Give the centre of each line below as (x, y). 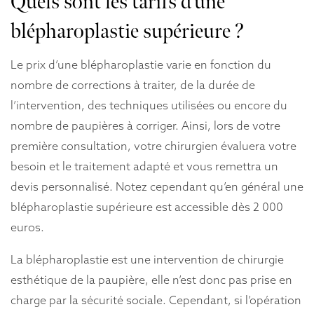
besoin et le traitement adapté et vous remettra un (144, 166)
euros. (27, 227)
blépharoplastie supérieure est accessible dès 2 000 (147, 206)
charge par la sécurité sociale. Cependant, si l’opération (156, 300)
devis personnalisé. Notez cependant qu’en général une (157, 186)
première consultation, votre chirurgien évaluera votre (153, 145)
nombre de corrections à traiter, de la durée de (133, 84)
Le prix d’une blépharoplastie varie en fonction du (141, 64)
